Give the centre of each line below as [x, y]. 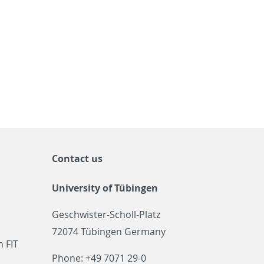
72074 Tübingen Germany [109, 232]
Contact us [77, 159]
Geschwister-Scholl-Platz [106, 214]
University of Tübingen [105, 188]
